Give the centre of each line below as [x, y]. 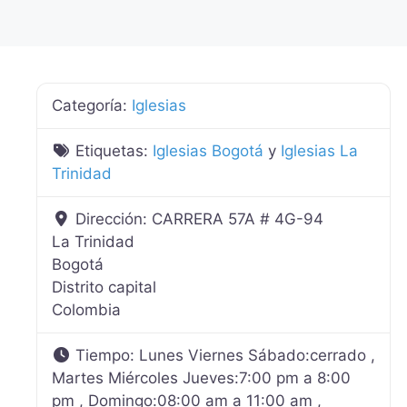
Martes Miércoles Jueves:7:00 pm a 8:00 [201, 378]
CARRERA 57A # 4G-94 [238, 219]
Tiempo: [108, 355]
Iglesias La [320, 151]
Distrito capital [104, 287]
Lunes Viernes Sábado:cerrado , [258, 355]
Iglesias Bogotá [208, 151]
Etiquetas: [114, 151]
